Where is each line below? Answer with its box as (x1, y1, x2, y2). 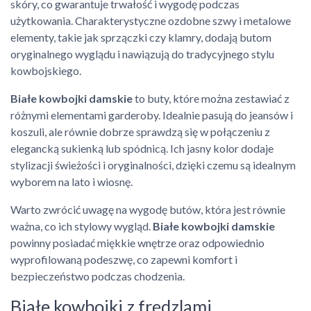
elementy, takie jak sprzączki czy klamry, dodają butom (10, 31, 271, 44)
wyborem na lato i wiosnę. (10, 175, 133, 188)
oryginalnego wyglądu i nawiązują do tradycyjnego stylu (10, 47, 274, 60)
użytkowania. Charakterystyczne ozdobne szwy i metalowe (10, 14, 291, 27)
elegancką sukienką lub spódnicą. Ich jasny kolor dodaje (10, 142, 274, 155)
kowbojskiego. (10, 64, 81, 77)
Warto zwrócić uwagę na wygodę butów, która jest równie (10, 203, 285, 216)
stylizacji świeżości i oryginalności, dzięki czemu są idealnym (10, 158, 296, 171)
